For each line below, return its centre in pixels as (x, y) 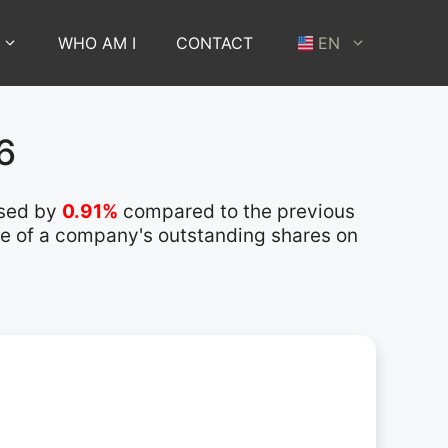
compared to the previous (236, 211)
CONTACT (214, 42)
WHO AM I (97, 42)
